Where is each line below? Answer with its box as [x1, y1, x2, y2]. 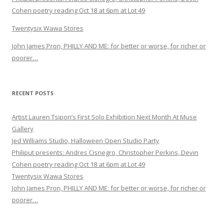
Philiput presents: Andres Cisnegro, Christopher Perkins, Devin [12, 148, 198, 157]
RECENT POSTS [12, 89, 54, 97]
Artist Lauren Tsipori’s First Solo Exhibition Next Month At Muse [12, 112, 197, 122]
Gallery [12, 124, 34, 134]
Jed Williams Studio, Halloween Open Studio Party [12, 136, 159, 146]
